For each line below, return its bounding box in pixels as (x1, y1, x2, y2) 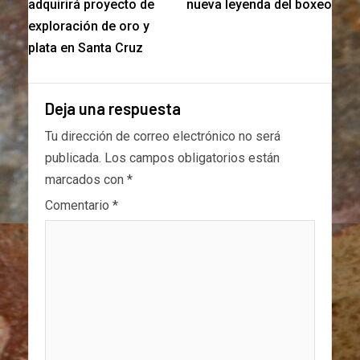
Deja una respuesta (45, 99, 181, 119)
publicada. (45, 150, 101, 166)
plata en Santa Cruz (28, 40, 143, 56)
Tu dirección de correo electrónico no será (45, 129, 280, 145)
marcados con (45, 172, 127, 188)
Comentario (45, 198, 112, 214)
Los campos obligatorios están (104, 150, 280, 166)
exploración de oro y (28, 18, 149, 35)
